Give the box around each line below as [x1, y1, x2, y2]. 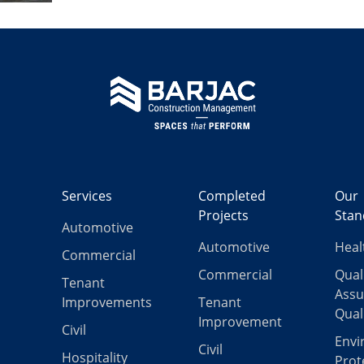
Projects [198, 206, 249, 225]
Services [62, 187, 112, 206]
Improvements [62, 293, 152, 312]
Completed [198, 187, 266, 206]
